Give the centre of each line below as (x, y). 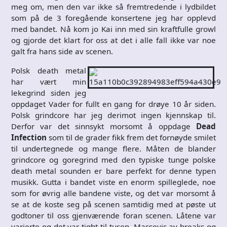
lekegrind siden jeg (49, 92)
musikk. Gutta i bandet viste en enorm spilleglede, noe (113, 182)
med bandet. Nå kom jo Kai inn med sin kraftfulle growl (113, 29)
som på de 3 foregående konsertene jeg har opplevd (113, 17)
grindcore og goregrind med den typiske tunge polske (113, 159)
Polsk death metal (49, 70)
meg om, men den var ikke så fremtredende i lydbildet (113, 6)
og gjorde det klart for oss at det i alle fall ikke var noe (113, 40)
